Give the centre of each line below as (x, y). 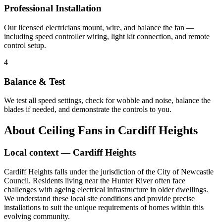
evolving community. (37, 216)
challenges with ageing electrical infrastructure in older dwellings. (106, 189)
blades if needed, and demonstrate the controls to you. (88, 110)
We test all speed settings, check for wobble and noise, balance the (107, 101)
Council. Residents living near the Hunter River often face (95, 180)
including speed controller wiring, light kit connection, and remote (107, 36)
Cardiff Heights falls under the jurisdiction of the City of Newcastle (109, 171)
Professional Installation (53, 8)
